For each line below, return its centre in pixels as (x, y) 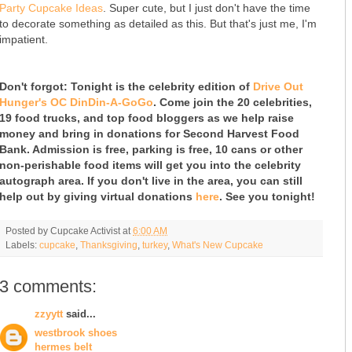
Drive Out (278, 86)
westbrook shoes (76, 333)
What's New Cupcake (218, 244)
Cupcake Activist (85, 230)
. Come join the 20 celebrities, (233, 102)
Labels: (22, 244)
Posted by (28, 230)
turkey (155, 244)
